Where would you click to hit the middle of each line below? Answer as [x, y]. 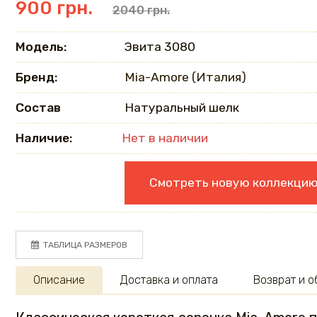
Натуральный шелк [180, 108]
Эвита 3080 [160, 47]
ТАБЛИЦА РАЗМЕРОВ [85, 245]
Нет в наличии [165, 138]
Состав [38, 108]
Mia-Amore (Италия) [185, 77]
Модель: [41, 47]
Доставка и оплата [169, 280]
